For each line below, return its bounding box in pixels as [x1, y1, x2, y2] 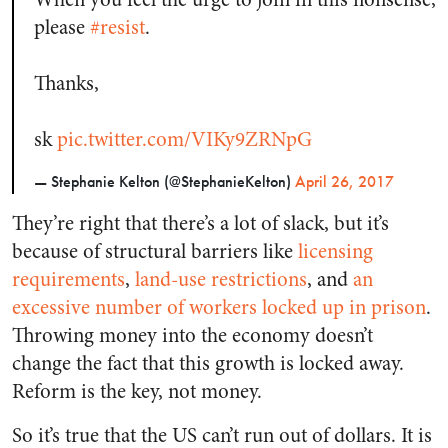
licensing [298, 237, 373, 267]
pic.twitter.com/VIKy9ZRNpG [57, 125, 312, 155]
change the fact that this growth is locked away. [12, 349, 404, 379]
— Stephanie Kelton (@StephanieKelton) [34, 172, 295, 192]
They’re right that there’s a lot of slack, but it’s [12, 209, 389, 239]
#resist [90, 13, 145, 43]
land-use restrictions [135, 265, 307, 295]
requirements [12, 265, 125, 295]
